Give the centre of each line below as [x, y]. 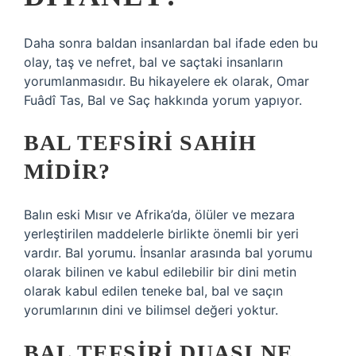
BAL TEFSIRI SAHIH [141, 143]
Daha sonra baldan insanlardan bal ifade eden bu [171, 43]
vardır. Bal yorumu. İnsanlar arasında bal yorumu [168, 253]
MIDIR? [68, 171]
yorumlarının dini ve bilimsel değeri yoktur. [151, 310]
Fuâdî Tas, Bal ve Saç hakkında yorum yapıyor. [163, 100]
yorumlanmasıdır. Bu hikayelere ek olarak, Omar [166, 81]
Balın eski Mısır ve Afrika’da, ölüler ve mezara [159, 215]
